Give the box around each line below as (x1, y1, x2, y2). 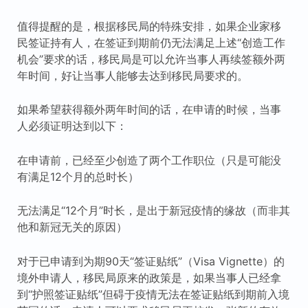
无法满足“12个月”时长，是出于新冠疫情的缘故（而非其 (16, 203, 290, 218)
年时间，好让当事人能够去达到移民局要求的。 (16, 68, 248, 82)
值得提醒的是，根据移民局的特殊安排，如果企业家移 (16, 19, 281, 33)
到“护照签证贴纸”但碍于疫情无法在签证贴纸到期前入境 (16, 287, 289, 301)
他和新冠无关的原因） (16, 220, 127, 234)
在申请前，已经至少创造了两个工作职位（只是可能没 (16, 153, 281, 167)
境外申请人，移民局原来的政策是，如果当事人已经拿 (16, 270, 281, 285)
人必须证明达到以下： (16, 119, 127, 133)
